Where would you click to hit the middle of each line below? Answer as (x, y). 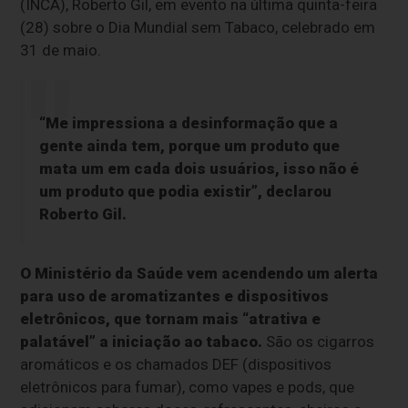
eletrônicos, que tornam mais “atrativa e (171, 319)
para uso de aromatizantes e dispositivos (175, 296)
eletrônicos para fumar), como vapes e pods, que (188, 388)
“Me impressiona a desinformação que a (188, 123)
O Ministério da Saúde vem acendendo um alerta (199, 274)
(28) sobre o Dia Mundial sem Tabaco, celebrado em (198, 28)
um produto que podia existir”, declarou (185, 192)
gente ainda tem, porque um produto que (189, 146)
